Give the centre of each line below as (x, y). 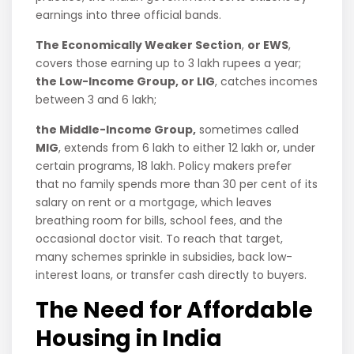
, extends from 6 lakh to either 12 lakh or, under (187, 148)
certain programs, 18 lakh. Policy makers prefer (164, 166)
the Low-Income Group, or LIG (126, 82)
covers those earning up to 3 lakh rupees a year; (169, 64)
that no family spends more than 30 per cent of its (177, 185)
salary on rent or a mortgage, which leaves (154, 203)
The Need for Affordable (175, 311)
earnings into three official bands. (130, 15)
